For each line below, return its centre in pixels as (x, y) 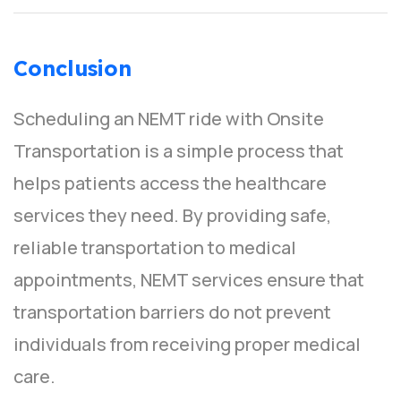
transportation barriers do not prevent (172, 312)
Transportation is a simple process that (179, 151)
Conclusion (73, 69)
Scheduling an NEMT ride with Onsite (169, 119)
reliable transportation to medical (155, 248)
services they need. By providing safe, (172, 216)
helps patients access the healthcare (170, 183)
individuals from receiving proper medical (187, 345)
